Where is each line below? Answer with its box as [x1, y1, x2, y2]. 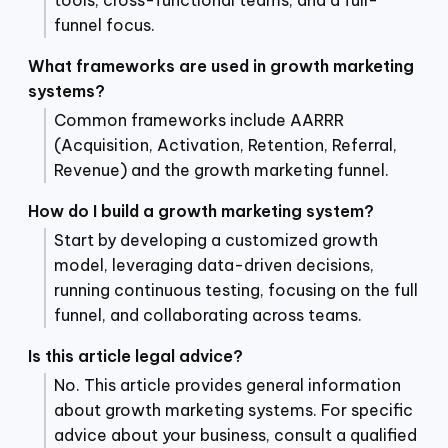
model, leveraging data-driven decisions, [54, 254, 374, 275]
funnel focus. [54, 14, 155, 35]
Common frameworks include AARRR [54, 109, 344, 130]
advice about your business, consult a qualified [54, 424, 417, 445]
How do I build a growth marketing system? [28, 200, 374, 221]
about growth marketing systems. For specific [54, 399, 413, 420]
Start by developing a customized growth [54, 229, 378, 250]
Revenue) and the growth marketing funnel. [54, 159, 389, 180]
